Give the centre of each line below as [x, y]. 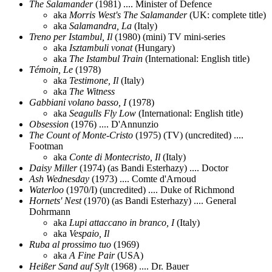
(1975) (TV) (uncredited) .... [188, 135]
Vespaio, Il [89, 233]
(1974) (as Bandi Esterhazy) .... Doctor [153, 168]
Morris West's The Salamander [128, 15]
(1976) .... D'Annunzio [114, 124]
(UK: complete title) [226, 15]
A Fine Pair [92, 255]
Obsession [49, 124]
